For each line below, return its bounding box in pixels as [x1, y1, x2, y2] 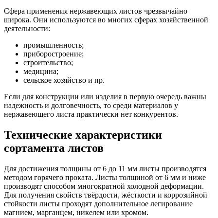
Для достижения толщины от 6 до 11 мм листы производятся [4, 164, 206, 173]
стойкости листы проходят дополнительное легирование [4, 200, 193, 208]
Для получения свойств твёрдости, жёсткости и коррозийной [4, 191, 207, 199]
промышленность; [23, 41, 84, 50]
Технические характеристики [4, 128, 162, 142]
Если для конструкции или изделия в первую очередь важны [4, 92, 206, 101]
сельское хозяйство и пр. [23, 76, 105, 85]
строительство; [23, 58, 73, 67]
